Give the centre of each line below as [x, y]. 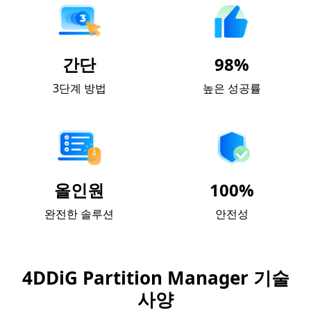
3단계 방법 [79, 89]
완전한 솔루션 [79, 214]
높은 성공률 [232, 89]
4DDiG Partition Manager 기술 [155, 278]
